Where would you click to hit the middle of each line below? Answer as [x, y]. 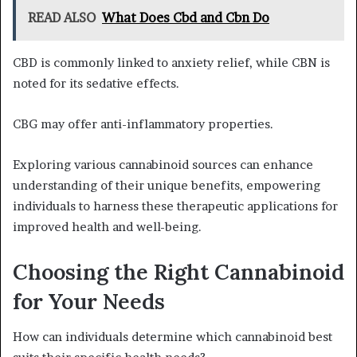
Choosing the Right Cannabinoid [178, 271]
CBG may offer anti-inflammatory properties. [143, 124]
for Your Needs [89, 301]
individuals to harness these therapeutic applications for [175, 206]
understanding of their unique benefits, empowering [167, 185]
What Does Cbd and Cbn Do [186, 17]
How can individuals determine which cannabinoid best [173, 337]
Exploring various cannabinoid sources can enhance [163, 164]
